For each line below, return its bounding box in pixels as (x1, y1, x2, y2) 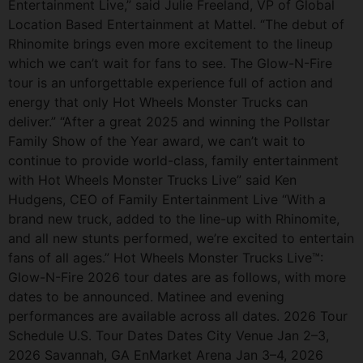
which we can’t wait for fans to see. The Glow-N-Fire (8, 54, 332, 71)
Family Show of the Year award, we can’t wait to (8, 132, 305, 149)
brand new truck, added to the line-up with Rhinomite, (8, 210, 340, 227)
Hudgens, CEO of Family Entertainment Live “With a (8, 190, 326, 207)
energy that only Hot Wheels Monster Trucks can (8, 93, 308, 110)
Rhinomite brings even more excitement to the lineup (8, 35, 333, 52)
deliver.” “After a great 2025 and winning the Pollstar (8, 113, 330, 130)
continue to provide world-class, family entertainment (8, 152, 339, 169)
